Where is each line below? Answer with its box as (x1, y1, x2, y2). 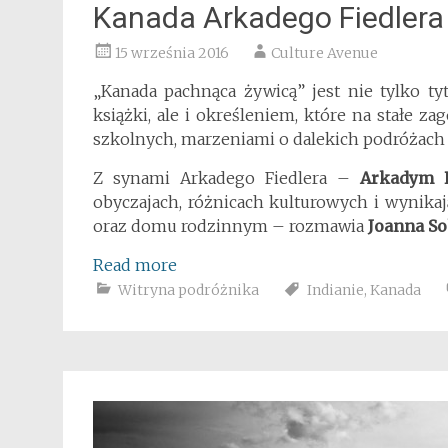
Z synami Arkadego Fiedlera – (93, 168, 361, 188)
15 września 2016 (115, 44, 229, 62)
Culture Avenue (271, 44, 378, 62)
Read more (93, 255, 177, 275)
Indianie (307, 281, 364, 299)
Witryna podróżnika (118, 281, 259, 299)
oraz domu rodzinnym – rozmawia (93, 216, 368, 236)
